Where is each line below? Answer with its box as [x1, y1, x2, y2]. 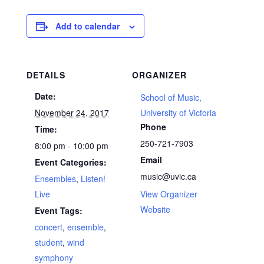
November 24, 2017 [34, 106, 109, 118]
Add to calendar [55, 19, 120, 32]
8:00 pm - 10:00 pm [34, 139, 108, 151]
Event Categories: [34, 156, 107, 168]
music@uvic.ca [140, 170, 196, 182]
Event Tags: [34, 204, 82, 216]
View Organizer [140, 187, 197, 200]
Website [140, 203, 170, 215]
